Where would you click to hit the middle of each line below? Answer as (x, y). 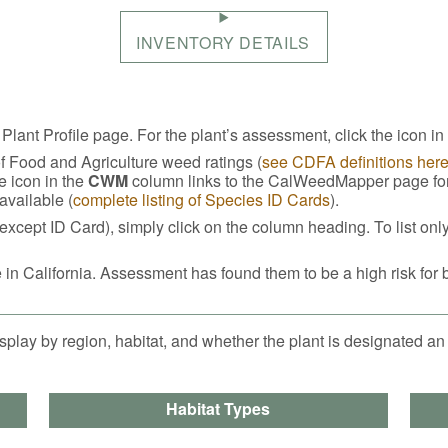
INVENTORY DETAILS (223, 42)
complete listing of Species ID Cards (201, 199)
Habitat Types (218, 408)
